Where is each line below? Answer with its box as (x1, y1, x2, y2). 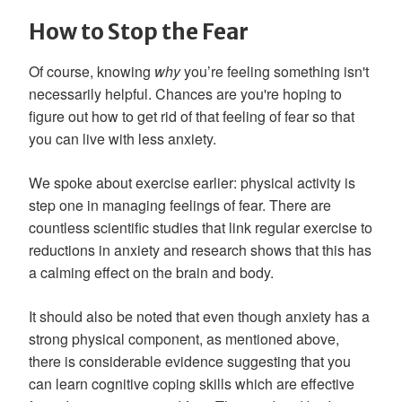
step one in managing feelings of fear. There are (29, 194, 331, 215)
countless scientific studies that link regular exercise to (29, 216, 372, 238)
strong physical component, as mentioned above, (29, 328, 339, 349)
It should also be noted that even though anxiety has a (29, 305, 370, 327)
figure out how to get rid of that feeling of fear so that (29, 105, 354, 127)
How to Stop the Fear (29, 17, 249, 46)
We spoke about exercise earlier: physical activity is (29, 171, 355, 193)
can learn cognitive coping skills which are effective (29, 372, 354, 394)
